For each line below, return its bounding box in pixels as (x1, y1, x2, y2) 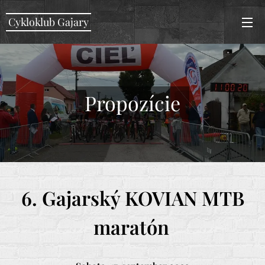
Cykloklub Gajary (8, 14, 89, 29)
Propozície (85, 89, 180, 117)
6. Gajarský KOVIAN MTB (21, 185, 244, 211)
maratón (93, 214, 169, 240)
